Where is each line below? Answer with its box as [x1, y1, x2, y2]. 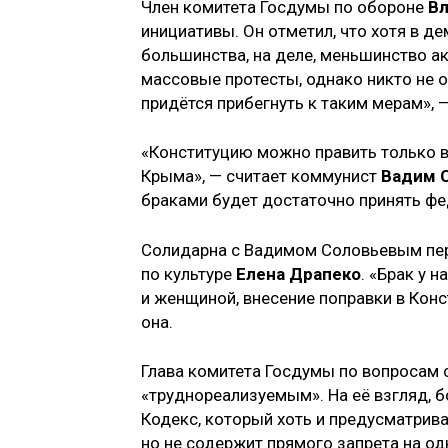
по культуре [141, 263, 236, 284]
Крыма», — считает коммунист [141, 166, 381, 187]
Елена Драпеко [236, 263, 361, 284]
